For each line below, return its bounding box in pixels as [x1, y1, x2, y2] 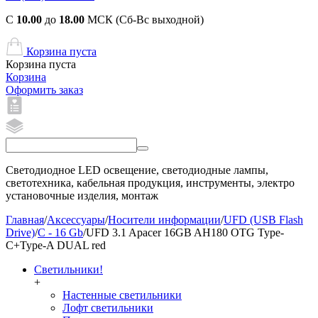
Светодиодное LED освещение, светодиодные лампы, [6, 164, 268, 176]
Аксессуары [47, 214, 105, 226]
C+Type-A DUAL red [6, 239, 106, 251]
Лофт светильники [62, 302, 153, 314]
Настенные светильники [62, 289, 182, 301]
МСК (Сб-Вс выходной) [84, 13, 204, 26]
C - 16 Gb [38, 226, 83, 238]
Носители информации [108, 214, 221, 226]
